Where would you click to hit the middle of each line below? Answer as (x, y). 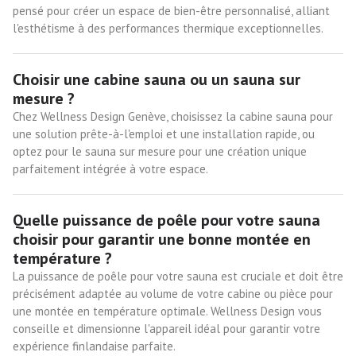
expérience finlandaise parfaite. (94, 346)
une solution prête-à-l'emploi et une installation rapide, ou (164, 133)
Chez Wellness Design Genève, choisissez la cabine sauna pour (173, 116)
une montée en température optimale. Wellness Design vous (167, 311)
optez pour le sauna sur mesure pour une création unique (160, 151)
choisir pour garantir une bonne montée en (162, 239)
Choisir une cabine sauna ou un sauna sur (157, 79)
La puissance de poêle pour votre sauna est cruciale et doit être (178, 276)
